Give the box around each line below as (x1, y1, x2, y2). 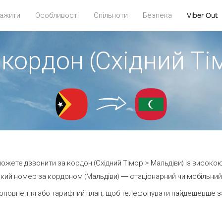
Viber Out (186, 10, 218, 20)
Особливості (35, 10, 79, 20)
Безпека (142, 10, 172, 20)
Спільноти (93, 10, 128, 20)
